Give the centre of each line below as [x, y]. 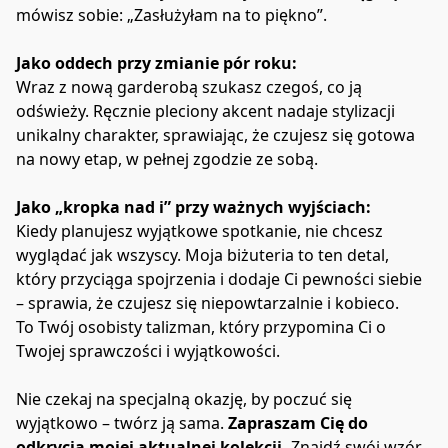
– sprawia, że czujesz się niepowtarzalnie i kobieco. [207, 303]
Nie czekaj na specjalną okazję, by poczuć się [184, 399]
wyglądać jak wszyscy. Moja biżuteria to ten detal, [202, 255]
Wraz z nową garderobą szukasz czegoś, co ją [189, 87]
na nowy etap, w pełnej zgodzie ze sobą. [167, 159]
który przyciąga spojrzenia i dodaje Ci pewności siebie [219, 279]
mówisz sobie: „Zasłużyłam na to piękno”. [171, 15]
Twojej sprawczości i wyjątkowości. [148, 351]
